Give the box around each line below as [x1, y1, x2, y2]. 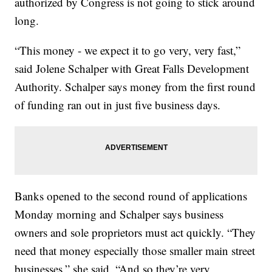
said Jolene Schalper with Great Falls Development [15, 61, 250, 76]
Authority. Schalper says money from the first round [15, 79, 256, 95]
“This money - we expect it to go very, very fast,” [15, 42, 241, 58]
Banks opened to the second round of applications [15, 188, 248, 204]
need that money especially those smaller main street [15, 243, 256, 259]
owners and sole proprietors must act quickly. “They [15, 225, 256, 240]
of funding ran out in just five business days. [15, 97, 221, 113]
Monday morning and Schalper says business [15, 206, 224, 222]
